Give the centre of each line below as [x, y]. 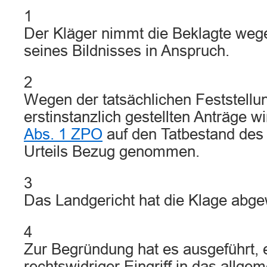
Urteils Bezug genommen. [112, 151]
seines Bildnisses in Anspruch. [127, 51]
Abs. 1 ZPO [63, 134]
